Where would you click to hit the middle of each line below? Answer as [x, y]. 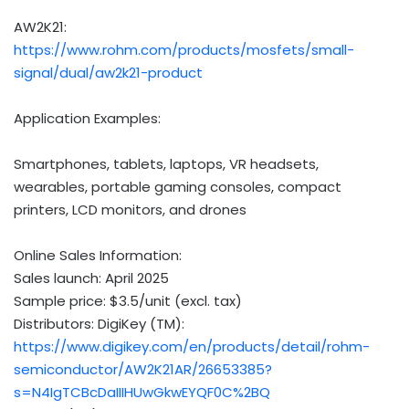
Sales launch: [59, 278]
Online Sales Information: [98, 255]
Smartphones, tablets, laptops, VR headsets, [166, 163]
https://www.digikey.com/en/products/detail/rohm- [192, 346]
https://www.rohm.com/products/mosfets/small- [184, 49]
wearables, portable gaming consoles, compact [178, 186]
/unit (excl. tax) [190, 300]
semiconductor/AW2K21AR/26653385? [143, 369]
